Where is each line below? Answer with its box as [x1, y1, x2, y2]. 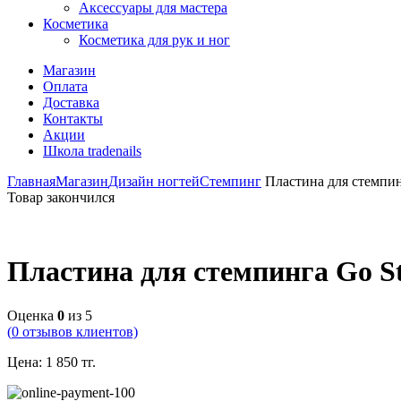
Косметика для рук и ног [79, 32, 230, 47]
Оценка [7, 307, 57, 323]
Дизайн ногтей [108, 174, 200, 189]
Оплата [43, 79, 88, 94]
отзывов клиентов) [19, 323, 138, 339]
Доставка [43, 95, 99, 110]
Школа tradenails [43, 143, 141, 158]
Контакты [43, 111, 103, 126]
